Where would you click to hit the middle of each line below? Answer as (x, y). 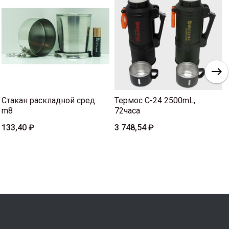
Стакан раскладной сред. (49, 101)
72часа (127, 111)
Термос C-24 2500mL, (155, 101)
